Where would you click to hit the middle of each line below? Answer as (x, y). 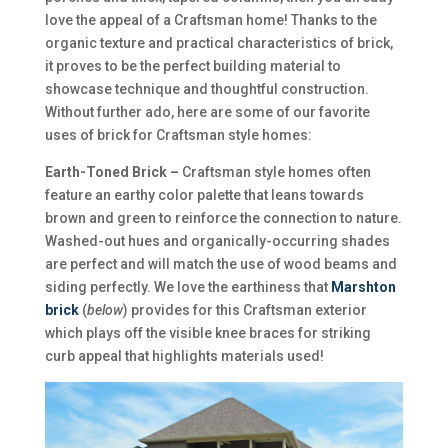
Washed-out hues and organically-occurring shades (217, 241)
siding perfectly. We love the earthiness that (187, 287)
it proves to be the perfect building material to (192, 66)
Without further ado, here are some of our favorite (207, 112)
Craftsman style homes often (276, 172)
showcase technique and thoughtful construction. (206, 89)
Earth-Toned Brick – (113, 172)
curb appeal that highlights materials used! (184, 356)
